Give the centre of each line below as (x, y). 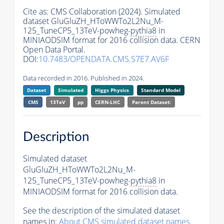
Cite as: (37, 12)
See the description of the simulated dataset (101, 210)
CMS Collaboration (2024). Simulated (115, 12)
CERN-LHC (108, 102)
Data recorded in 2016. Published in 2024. (83, 78)
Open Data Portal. (54, 50)
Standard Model (160, 90)
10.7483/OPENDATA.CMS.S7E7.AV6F (104, 59)
